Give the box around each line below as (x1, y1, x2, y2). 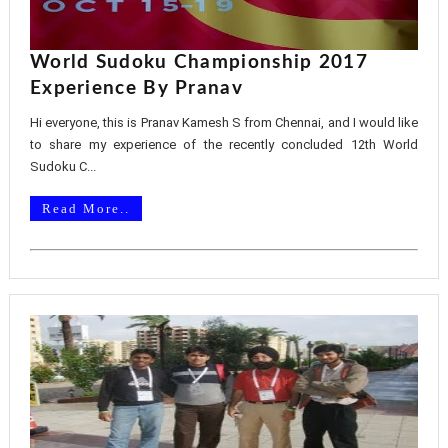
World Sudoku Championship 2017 (29, 53, 368, 72)
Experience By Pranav (29, 79, 243, 98)
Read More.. (41, 201, 130, 216)
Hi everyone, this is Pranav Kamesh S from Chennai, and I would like (29, 115, 419, 130)
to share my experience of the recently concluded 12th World (29, 137, 419, 152)
